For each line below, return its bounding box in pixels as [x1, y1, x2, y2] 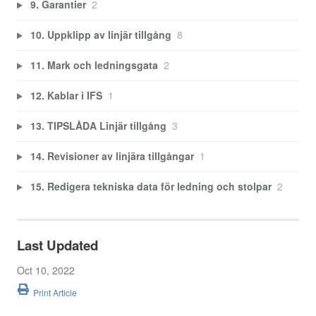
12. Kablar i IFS [30, 88, 102, 103]
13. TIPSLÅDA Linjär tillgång [30, 119, 166, 133]
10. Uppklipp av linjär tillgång [30, 28, 171, 42]
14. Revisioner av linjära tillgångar [30, 149, 194, 164]
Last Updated [17, 235, 98, 255]
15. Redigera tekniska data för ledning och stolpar [30, 179, 272, 194]
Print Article [33, 286, 77, 299]
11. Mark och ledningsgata [30, 58, 161, 73]
